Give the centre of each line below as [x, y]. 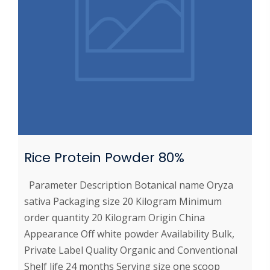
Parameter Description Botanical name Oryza [129, 185]
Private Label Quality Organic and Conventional [131, 250]
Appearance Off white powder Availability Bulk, [129, 234]
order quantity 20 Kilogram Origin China [115, 217]
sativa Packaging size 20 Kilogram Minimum [123, 201]
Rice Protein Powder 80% [104, 157]
